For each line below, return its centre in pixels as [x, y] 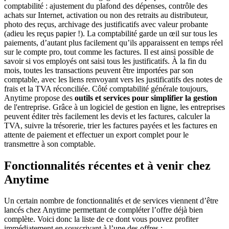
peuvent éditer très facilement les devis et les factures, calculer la [107, 116]
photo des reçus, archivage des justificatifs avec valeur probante [106, 24]
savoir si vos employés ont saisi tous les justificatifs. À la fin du [105, 61]
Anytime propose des [39, 98]
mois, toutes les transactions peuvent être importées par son [99, 70]
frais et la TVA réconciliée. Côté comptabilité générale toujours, [106, 88]
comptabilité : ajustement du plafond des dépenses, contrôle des [106, 6]
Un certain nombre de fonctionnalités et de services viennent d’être [111, 201]
